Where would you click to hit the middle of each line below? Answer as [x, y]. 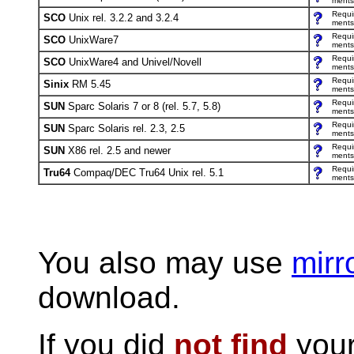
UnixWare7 [94, 40]
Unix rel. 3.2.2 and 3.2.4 [124, 18]
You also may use [165, 263]
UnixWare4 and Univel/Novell [135, 62]
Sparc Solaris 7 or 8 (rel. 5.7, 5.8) [143, 106]
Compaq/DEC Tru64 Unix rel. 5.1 [147, 173]
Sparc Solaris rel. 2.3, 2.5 [125, 128]
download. [109, 298]
